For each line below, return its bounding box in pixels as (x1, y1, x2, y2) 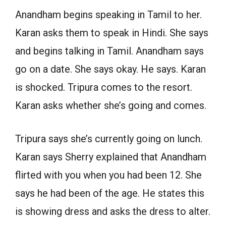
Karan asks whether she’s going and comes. (15, 99, 206, 112)
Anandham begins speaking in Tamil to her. (15, 9, 202, 21)
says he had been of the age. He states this (15, 187, 204, 200)
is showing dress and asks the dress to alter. (15, 205, 210, 218)
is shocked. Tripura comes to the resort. (15, 81, 192, 94)
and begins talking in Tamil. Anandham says (15, 45, 204, 58)
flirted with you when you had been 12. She (15, 169, 202, 182)
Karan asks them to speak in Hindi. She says (15, 27, 208, 39)
